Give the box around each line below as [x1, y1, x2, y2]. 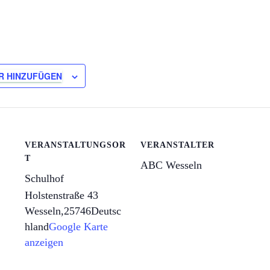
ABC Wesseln [140, 159, 202, 171]
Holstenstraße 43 [25, 189, 98, 201]
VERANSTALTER [140, 140, 215, 149]
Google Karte [49, 220, 108, 233]
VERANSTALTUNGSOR [25, 140, 126, 149]
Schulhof [25, 172, 64, 184]
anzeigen [25, 236, 63, 248]
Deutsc [91, 204, 121, 217]
